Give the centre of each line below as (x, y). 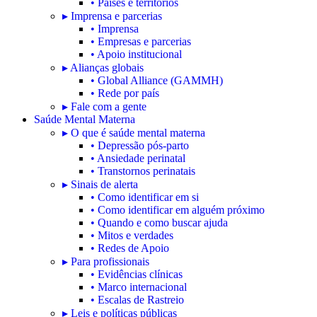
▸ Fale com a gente (104, 106)
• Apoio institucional (136, 54)
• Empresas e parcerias (141, 41)
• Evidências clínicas (137, 274)
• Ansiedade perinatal (138, 158)
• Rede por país (125, 93)
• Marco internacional (139, 287)
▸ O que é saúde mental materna (134, 133)
